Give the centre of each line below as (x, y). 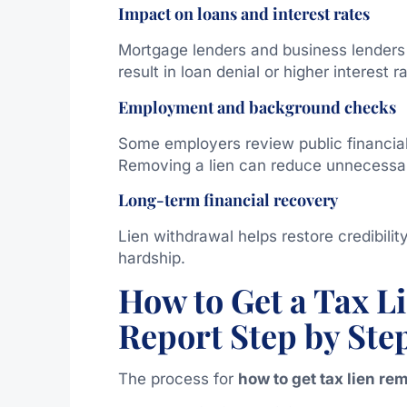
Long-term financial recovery (228, 200)
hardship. (151, 258)
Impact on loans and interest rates (243, 14)
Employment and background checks (257, 107)
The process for (178, 378)
